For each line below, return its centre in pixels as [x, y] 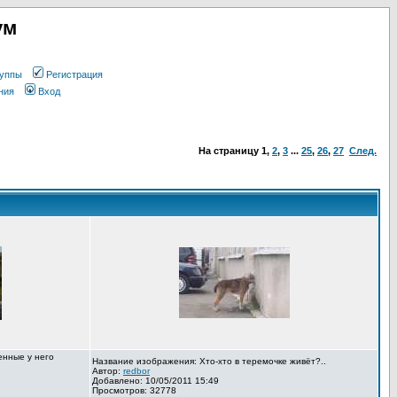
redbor [136, 371]
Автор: [108, 371]
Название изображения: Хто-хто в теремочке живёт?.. [209, 361]
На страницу [230, 151]
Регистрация [74, 74]
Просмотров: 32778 [134, 390]
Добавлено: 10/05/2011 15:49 [156, 381]
